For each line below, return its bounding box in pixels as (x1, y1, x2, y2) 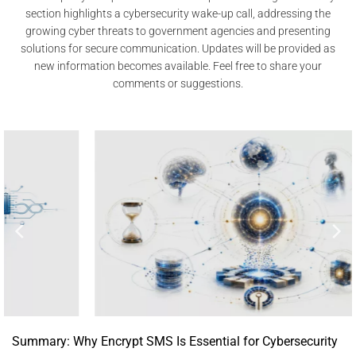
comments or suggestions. (113, 76, 243, 90)
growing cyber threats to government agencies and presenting (25, 24, 331, 37)
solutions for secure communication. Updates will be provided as (21, 41, 335, 55)
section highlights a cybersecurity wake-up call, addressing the (25, 6, 331, 20)
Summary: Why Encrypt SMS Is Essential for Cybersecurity (12, 333, 338, 349)
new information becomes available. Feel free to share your (34, 59, 322, 72)
